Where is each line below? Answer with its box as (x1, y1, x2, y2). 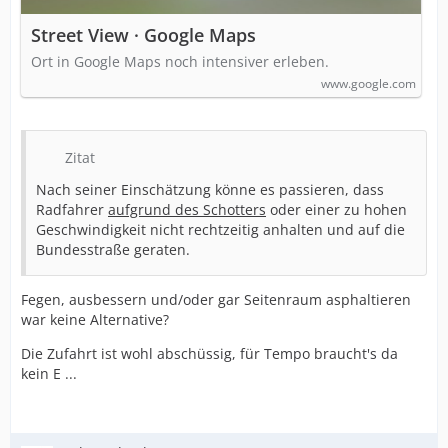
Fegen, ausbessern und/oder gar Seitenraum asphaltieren (21, 290, 411, 309)
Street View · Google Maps (31, 23, 256, 47)
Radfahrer (36, 200, 108, 219)
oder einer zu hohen (266, 200, 407, 219)
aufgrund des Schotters (108, 200, 266, 219)
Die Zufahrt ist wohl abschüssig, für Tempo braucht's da (21, 344, 398, 363)
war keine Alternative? (21, 310, 169, 329)
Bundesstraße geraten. (36, 240, 190, 259)
